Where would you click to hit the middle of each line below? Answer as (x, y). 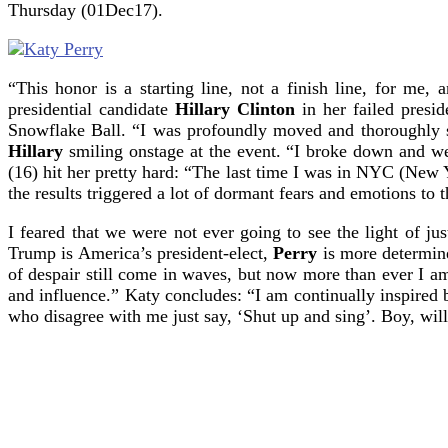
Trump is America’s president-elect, (141, 252)
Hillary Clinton (234, 108)
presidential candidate (91, 108)
